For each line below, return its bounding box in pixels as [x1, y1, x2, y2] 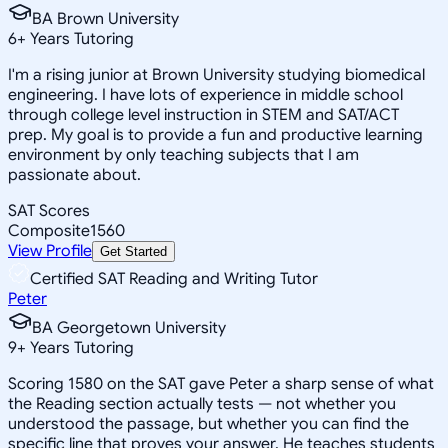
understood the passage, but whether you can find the [8, 413, 409, 434]
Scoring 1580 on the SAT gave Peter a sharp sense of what [8, 373, 434, 394]
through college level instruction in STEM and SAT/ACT [8, 104, 399, 125]
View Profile [8, 240, 92, 261]
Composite [8, 220, 90, 241]
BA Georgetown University [32, 317, 226, 338]
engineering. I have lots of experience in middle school [8, 84, 403, 105]
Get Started [100, 243, 167, 259]
